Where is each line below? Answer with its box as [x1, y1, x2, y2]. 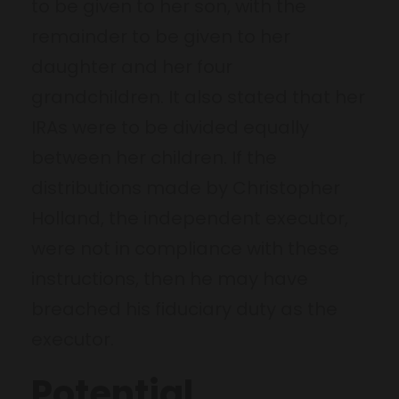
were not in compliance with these [31, 235, 339, 261]
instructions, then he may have [31, 265, 308, 291]
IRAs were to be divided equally [31, 114, 309, 140]
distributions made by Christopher [31, 175, 340, 200]
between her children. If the [31, 144, 277, 170]
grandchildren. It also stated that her [31, 84, 365, 110]
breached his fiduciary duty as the [31, 296, 338, 322]
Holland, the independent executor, [31, 205, 348, 231]
